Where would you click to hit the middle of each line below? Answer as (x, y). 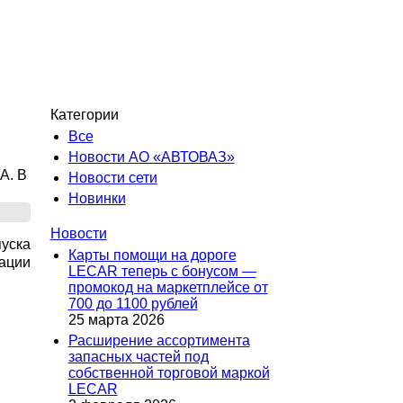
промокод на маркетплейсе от (168, 287)
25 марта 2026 (116, 320)
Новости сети (112, 178)
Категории (84, 115)
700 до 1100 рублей (133, 304)
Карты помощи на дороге (152, 255)
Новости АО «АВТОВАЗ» (151, 157)
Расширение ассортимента (159, 340)
